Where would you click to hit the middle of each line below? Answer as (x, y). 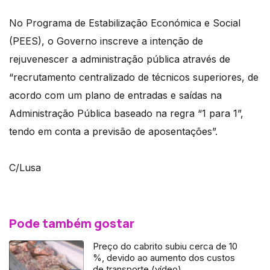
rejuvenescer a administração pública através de (120, 59)
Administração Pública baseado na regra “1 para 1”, (126, 114)
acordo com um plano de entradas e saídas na (115, 96)
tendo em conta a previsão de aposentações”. (113, 132)
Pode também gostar (72, 224)
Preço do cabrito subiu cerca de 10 (165, 246)
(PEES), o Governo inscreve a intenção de (106, 41)
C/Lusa (25, 168)
